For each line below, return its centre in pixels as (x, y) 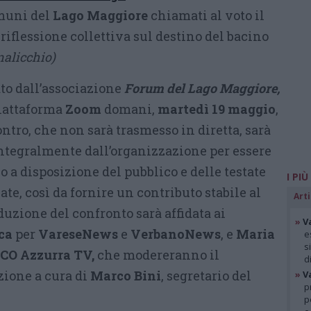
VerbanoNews (176, 234)
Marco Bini (126, 276)
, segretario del (206, 276)
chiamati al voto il (206, 15)
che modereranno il (158, 255)
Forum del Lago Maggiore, (202, 88)
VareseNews (78, 234)
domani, (129, 109)
